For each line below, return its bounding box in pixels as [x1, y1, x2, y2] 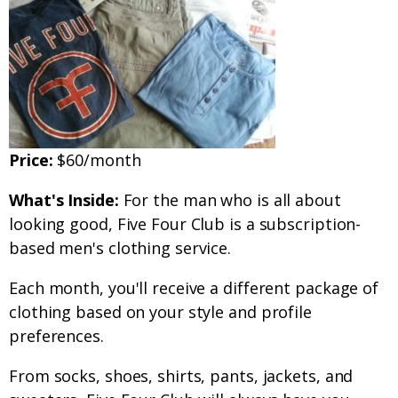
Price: [9, 149, 53, 171]
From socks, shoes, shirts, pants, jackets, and [9, 365, 354, 387]
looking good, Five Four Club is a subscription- [9, 213, 362, 235]
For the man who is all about [118, 189, 341, 211]
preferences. [9, 325, 104, 347]
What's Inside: [9, 189, 119, 211]
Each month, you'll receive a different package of [9, 277, 379, 299]
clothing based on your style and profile [9, 301, 312, 323]
